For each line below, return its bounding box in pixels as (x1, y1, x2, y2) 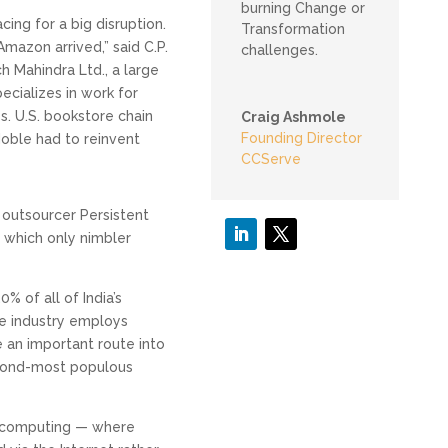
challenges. (240, 42, 318, 59)
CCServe (240, 151, 301, 168)
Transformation (240, 21, 345, 38)
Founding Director (240, 130, 362, 147)
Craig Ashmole (240, 109, 346, 126)
